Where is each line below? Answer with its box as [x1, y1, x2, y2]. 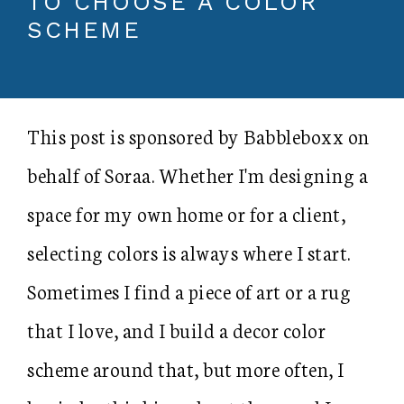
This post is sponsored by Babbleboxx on [27, 122, 370, 150]
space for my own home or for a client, [27, 199, 345, 227]
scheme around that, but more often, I [27, 354, 344, 382]
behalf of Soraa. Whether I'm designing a [27, 161, 368, 188]
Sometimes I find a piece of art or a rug [27, 277, 351, 305]
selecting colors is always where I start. [27, 238, 351, 266]
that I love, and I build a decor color [27, 316, 326, 344]
